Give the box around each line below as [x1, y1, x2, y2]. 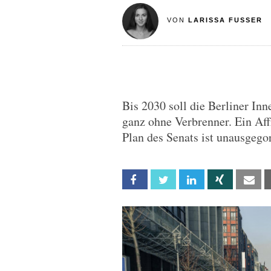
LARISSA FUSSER [188, 16, 256, 24]
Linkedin [203, 175, 231, 185]
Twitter [175, 175, 202, 185]
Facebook [146, 175, 182, 185]
